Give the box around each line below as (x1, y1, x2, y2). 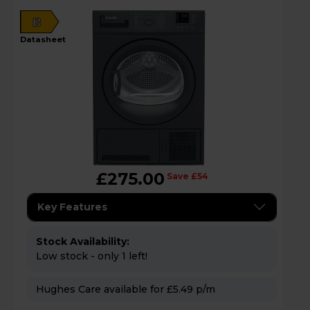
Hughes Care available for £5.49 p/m (196, 282, 215, 295)
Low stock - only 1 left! (36, 249, 147, 262)
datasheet (26, 34, 66, 44)
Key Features (37, 200, 107, 213)
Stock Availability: (36, 235, 129, 248)
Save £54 (166, 170, 208, 181)
